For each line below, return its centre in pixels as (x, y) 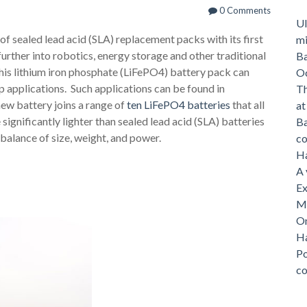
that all (247, 105)
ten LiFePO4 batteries (179, 105)
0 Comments (244, 10)
